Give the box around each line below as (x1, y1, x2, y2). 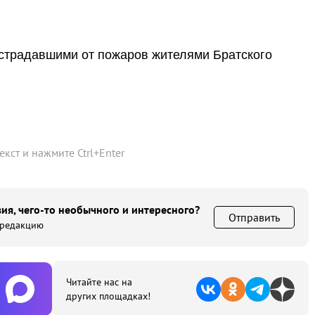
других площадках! (66, 290, 150, 302)
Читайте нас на (66, 276, 132, 288)
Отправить (229, 210, 280, 224)
